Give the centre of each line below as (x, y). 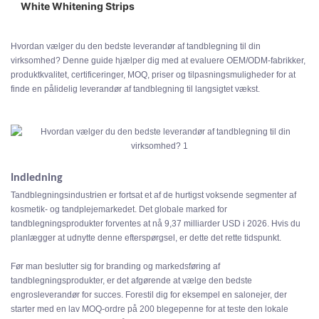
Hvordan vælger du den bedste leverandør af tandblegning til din (136, 47)
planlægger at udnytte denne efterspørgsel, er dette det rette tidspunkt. (146, 238)
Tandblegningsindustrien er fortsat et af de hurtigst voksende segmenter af (153, 195)
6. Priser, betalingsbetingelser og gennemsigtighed (155, 66)
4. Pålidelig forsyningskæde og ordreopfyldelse (147, 26)
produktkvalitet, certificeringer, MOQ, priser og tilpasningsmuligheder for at (153, 75)
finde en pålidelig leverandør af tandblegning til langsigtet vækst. (135, 89)
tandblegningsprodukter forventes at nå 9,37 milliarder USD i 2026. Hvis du (156, 224)
